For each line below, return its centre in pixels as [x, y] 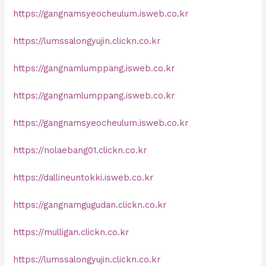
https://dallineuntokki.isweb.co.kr [83, 177]
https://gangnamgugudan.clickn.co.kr [90, 205]
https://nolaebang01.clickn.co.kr [80, 150]
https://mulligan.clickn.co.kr [71, 232]
